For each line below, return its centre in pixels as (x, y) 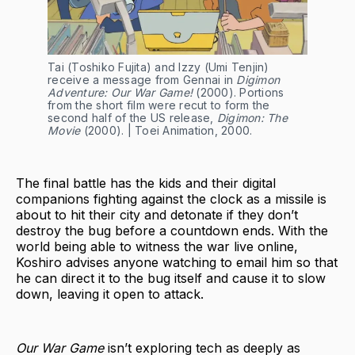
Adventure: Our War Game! (120, 93)
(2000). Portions (239, 93)
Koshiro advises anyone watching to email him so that (177, 263)
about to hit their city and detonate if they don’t (157, 215)
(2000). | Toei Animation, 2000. (166, 131)
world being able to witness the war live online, (157, 247)
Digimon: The (252, 118)
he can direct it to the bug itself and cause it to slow (171, 279)
